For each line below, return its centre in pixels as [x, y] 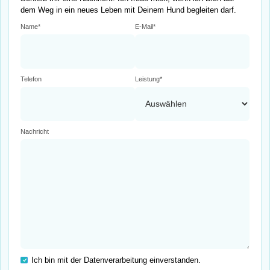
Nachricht [35, 132]
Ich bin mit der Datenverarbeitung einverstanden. [116, 260]
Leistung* [149, 79]
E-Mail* [145, 26]
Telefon [31, 79]
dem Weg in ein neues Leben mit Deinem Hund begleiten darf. [129, 10]
